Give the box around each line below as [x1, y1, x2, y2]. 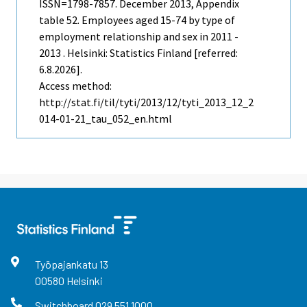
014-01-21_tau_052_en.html [39, 112, 172, 126]
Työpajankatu [34, 258, 99, 271]
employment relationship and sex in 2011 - [39, 29, 238, 44]
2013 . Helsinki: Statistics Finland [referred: [39, 46, 238, 60]
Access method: [39, 79, 112, 93]
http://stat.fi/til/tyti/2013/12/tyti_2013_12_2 [39, 95, 254, 110]
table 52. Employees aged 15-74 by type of [39, 13, 235, 27]
